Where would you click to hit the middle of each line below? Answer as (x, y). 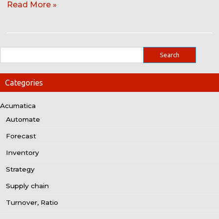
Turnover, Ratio (32, 203)
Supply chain (27, 186)
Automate (23, 120)
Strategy (20, 169)
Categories (24, 83)
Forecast (21, 136)
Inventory (22, 153)
